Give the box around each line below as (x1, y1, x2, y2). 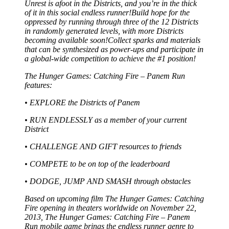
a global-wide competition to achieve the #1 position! (25, 54, 196, 63)
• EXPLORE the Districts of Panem (25, 98, 140, 107)
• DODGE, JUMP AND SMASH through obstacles (25, 176, 191, 186)
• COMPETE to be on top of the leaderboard (25, 159, 170, 168)
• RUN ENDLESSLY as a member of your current (25, 115, 187, 124)
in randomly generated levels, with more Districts (25, 26, 184, 35)
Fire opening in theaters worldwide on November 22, (25, 203, 196, 212)
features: (25, 80, 52, 89)
